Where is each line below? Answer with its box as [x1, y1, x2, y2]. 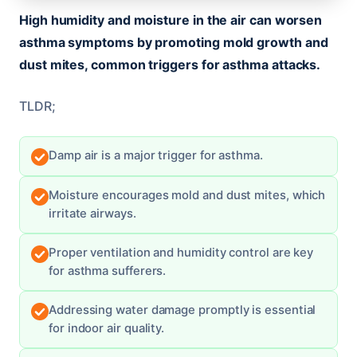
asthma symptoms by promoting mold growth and [19, 33, 328, 50]
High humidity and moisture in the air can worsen [19, 11, 323, 28]
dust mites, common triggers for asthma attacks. [19, 56, 321, 73]
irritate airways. [49, 206, 136, 221]
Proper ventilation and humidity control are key [49, 245, 314, 260]
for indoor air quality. [49, 320, 165, 335]
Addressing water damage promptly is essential [49, 302, 316, 317]
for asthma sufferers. [49, 263, 167, 278]
